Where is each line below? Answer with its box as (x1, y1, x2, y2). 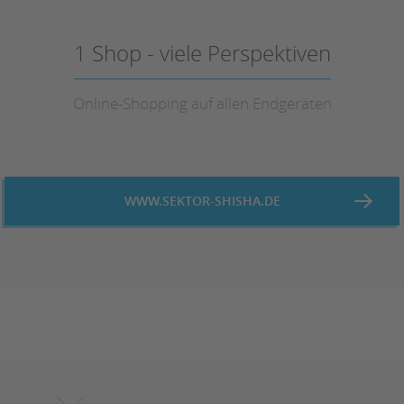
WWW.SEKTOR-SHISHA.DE (124, 192, 280, 210)
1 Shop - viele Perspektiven (73, 39, 331, 69)
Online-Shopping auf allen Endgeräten (72, 93, 332, 115)
